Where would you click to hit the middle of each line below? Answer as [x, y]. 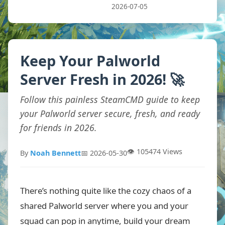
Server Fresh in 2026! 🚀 [102, 79]
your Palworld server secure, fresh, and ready [110, 114]
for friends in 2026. [59, 128]
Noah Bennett [55, 153]
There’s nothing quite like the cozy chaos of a [106, 191]
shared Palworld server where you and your [104, 206]
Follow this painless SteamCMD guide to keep [110, 99]
